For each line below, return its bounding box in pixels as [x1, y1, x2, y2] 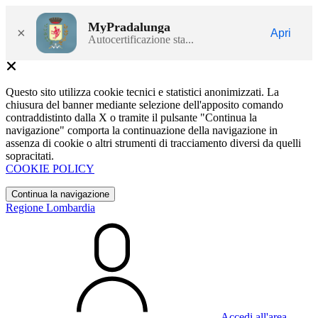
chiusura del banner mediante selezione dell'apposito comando [6, 99, 283, 111]
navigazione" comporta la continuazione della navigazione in [6, 124, 278, 136]
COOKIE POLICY [6, 163, 94, 175]
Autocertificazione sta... [88, 33, 194, 45]
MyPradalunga [88, 19, 170, 34]
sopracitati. [6, 150, 54, 162]
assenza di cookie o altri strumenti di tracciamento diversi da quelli [6, 137, 301, 149]
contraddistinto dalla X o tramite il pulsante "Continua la [6, 111, 257, 124]
